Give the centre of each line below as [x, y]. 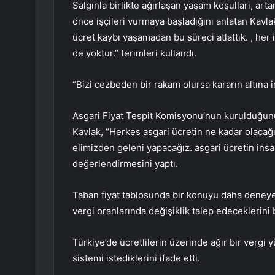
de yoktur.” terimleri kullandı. [134, 53]
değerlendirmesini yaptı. [125, 164]
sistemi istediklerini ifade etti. [136, 258]
